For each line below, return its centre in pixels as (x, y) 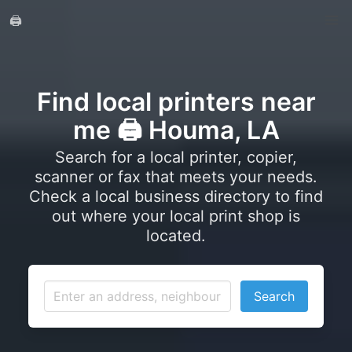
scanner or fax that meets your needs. (176, 177)
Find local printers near (176, 102)
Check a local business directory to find (176, 196)
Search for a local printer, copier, (176, 157)
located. (176, 236)
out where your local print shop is (176, 216)
